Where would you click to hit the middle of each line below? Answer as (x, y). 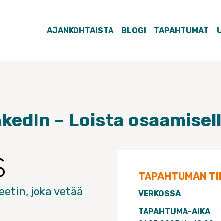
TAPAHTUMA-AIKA (174, 211)
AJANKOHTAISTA (80, 30)
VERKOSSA (159, 194)
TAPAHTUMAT (181, 30)
